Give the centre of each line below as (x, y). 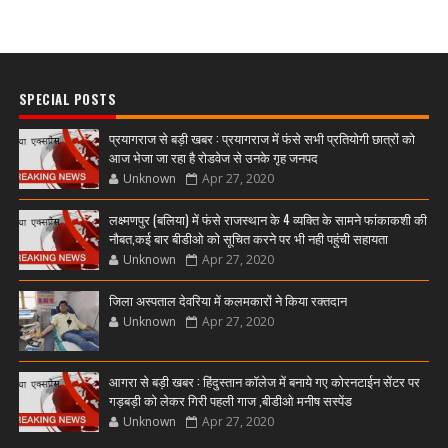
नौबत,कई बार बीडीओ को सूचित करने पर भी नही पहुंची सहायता (248, 238)
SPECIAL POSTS (67, 99)
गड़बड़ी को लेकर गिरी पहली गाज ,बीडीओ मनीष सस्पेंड (230, 400)
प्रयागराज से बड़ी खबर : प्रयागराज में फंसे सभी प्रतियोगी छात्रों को (261, 138)
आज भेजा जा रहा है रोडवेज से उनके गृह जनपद (213, 157)
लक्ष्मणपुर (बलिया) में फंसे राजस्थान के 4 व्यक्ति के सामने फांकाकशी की (267, 219)
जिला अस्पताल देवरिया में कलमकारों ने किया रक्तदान (227, 300)
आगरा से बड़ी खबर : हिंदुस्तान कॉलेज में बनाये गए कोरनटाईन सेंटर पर (264, 381)
